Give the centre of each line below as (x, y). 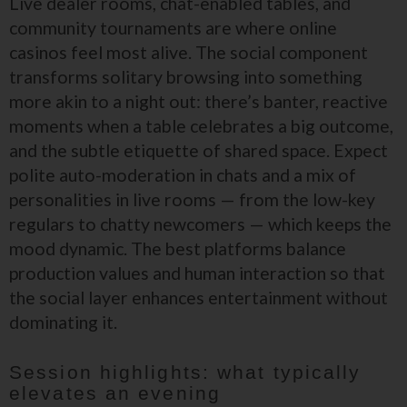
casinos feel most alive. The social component (189, 52)
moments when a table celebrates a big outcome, (201, 126)
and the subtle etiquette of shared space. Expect (199, 150)
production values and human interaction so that (197, 273)
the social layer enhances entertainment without (199, 298)
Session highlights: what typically (185, 372)
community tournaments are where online (173, 28)
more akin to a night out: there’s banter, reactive (199, 101)
